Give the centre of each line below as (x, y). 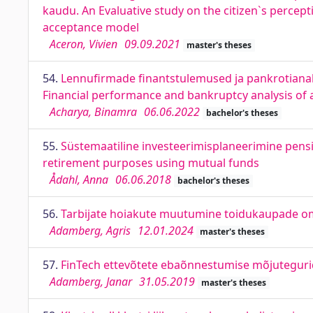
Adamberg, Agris (90, 231)
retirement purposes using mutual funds (151, 163)
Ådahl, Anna (79, 180)
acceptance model (91, 27)
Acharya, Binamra (93, 112)
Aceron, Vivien (83, 44)
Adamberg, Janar (91, 282)
